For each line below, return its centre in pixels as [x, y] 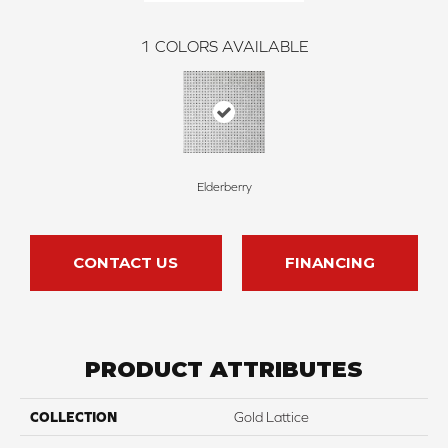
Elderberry [224, 187]
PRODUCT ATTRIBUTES [224, 370]
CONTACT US [126, 263]
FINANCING [329, 263]
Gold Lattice [271, 417]
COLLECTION [73, 417]
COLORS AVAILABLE [231, 46]
